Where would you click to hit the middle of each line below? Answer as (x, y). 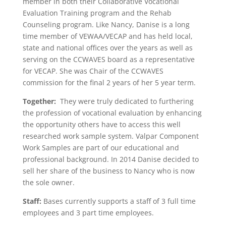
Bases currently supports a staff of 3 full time (118, 201)
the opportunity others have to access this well (101, 125)
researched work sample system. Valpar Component (110, 136)
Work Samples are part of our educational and (101, 148)
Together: (39, 101)
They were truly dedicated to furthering (125, 101)
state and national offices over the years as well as (107, 48)
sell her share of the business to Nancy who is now (108, 171)
